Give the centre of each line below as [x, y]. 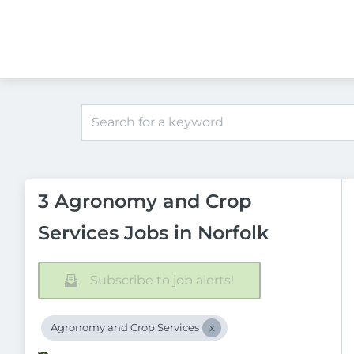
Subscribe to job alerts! [162, 280]
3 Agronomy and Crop [145, 201]
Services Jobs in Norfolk [153, 233]
